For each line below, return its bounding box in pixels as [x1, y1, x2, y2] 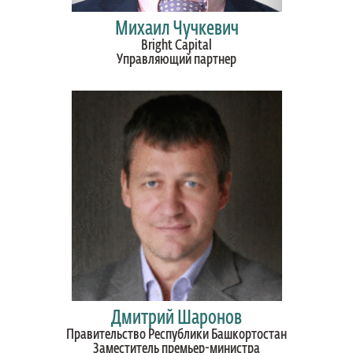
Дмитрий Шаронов [111, 309, 242, 328]
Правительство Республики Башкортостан [66, 328, 287, 342]
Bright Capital [141, 39, 212, 53]
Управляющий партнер [117, 53, 236, 67]
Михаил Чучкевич [114, 20, 239, 39]
